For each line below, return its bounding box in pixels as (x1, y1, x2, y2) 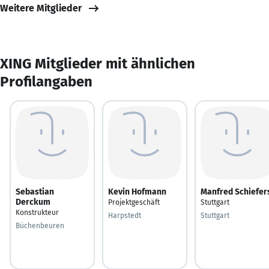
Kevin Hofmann (108, 186, 166, 197)
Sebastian (16, 186, 54, 197)
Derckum (16, 196, 50, 207)
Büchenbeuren (16, 221, 64, 230)
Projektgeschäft (108, 198, 160, 207)
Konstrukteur (16, 208, 59, 217)
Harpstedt (108, 211, 141, 220)
